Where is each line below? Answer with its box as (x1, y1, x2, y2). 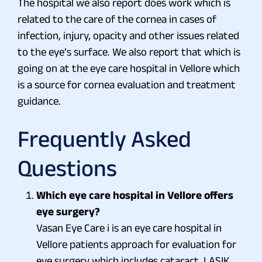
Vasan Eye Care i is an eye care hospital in (36, 221, 222, 234)
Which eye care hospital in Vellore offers (36, 188, 233, 201)
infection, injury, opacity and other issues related (18, 29, 239, 42)
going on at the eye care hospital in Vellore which (18, 61, 240, 74)
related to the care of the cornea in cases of (18, 12, 216, 25)
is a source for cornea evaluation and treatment (18, 78, 236, 91)
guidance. (18, 94, 61, 107)
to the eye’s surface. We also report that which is (18, 45, 240, 58)
